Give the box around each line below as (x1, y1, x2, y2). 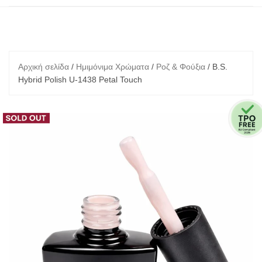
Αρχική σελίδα (18, 62, 69, 71)
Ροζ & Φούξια (156, 62, 205, 71)
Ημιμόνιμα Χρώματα (76, 62, 149, 71)
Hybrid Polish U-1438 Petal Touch (18, 75, 142, 84)
